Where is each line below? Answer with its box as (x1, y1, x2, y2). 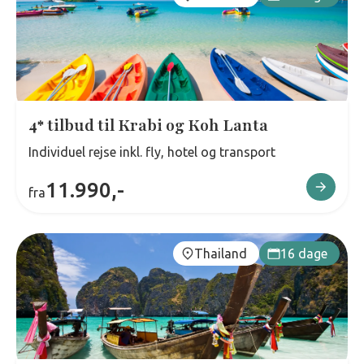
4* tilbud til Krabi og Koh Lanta (28, 115, 268, 136)
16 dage (280, 246, 327, 261)
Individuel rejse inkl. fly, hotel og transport (28, 145, 275, 159)
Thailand (194, 246, 247, 261)
